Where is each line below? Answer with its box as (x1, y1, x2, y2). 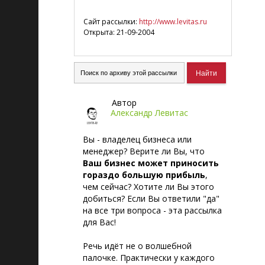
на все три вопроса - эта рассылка (83, 205, 222, 216)
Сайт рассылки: (83, 17, 139, 27)
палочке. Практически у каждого (83, 252, 215, 263)
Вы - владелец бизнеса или (83, 134, 192, 145)
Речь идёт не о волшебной (83, 240, 192, 251)
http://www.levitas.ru (139, 17, 207, 27)
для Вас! (83, 216, 116, 228)
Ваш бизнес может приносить (83, 157, 219, 169)
